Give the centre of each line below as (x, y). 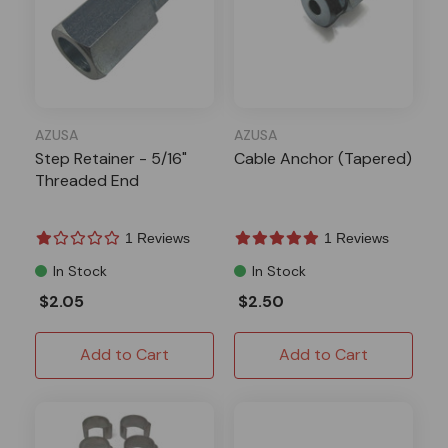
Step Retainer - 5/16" (111, 158)
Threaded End (87, 180)
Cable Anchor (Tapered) (323, 158)
